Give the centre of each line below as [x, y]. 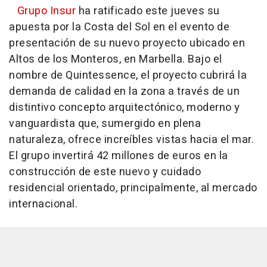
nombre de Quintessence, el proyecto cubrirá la [128, 76]
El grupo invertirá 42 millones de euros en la [119, 156]
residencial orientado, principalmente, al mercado [133, 188]
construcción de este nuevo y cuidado [105, 172]
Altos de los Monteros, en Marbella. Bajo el [116, 60]
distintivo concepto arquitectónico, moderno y [125, 108]
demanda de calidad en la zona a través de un [124, 92]
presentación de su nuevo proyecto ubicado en [127, 44]
